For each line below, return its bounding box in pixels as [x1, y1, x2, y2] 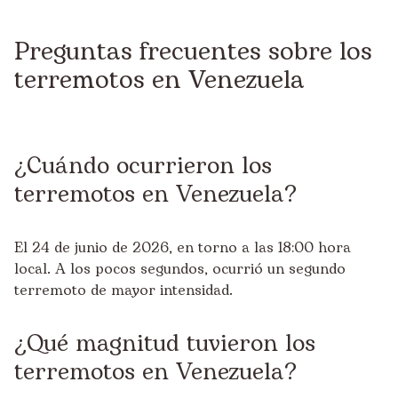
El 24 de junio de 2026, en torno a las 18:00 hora [14, 237, 351, 259]
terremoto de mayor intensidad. [14, 280, 233, 301]
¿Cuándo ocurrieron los [14, 148, 272, 184]
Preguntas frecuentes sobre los [14, 33, 372, 71]
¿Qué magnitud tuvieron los [14, 326, 315, 362]
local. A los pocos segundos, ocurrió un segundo [14, 259, 346, 280]
